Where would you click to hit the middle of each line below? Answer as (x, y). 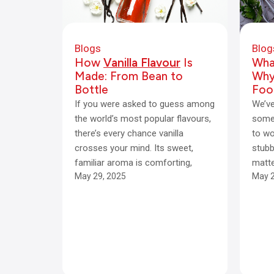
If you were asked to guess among (145, 104)
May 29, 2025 (100, 176)
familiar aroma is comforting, (133, 163)
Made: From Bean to (129, 76)
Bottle (91, 90)
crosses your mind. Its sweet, (134, 148)
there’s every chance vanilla (129, 133)
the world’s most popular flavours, (143, 119)
